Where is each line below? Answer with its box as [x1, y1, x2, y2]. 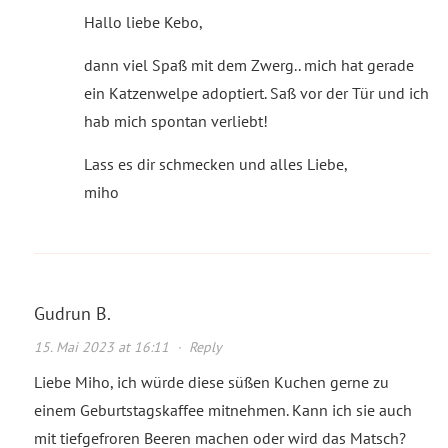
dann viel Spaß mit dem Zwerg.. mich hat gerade [83, 54, 414, 75]
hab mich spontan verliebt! [83, 110, 268, 131]
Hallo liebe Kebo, [83, 11, 203, 32]
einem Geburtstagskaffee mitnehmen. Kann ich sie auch [33, 399, 412, 420]
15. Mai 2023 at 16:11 [33, 337, 169, 356]
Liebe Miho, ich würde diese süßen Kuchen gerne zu [33, 371, 389, 392]
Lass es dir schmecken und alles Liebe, [83, 153, 348, 174]
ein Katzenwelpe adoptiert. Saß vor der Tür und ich [83, 82, 429, 103]
